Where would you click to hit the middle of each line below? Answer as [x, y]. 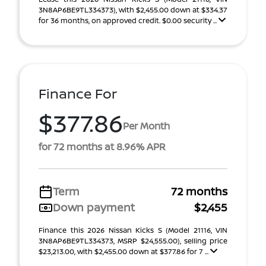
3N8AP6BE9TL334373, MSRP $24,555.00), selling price [133, 241]
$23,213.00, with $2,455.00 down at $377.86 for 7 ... [124, 251]
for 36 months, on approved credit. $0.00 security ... [129, 20]
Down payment [94, 207]
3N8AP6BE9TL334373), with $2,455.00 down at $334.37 [133, 10]
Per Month [146, 126]
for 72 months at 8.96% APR [102, 147]
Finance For [78, 94]
